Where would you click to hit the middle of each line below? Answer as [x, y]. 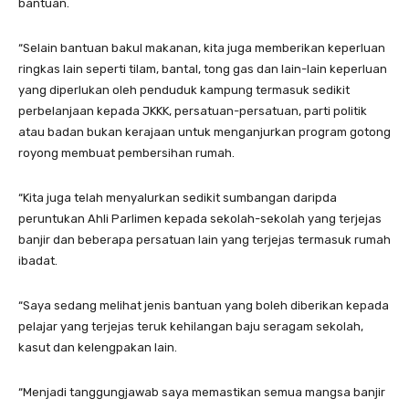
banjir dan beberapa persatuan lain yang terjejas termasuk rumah [204, 239]
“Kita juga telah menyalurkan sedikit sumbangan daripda [178, 197]
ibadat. [38, 260]
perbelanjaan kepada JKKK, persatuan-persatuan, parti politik [193, 110]
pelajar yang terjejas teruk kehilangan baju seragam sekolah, [191, 326]
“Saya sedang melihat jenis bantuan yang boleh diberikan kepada [204, 305]
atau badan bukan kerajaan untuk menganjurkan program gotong [204, 131]
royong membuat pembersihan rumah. [126, 152]
